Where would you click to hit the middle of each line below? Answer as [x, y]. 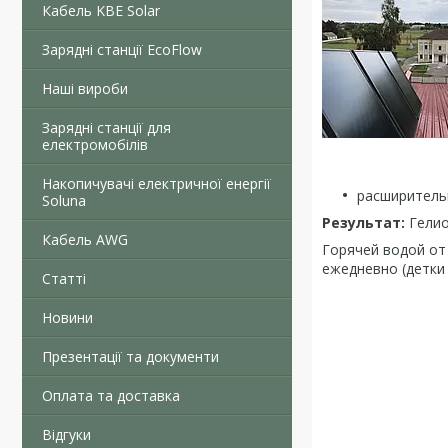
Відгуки [66, 434]
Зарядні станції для [106, 127]
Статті [64, 278]
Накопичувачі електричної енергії [156, 183]
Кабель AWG [85, 239]
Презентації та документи [130, 356]
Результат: [363, 222]
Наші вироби [85, 88]
